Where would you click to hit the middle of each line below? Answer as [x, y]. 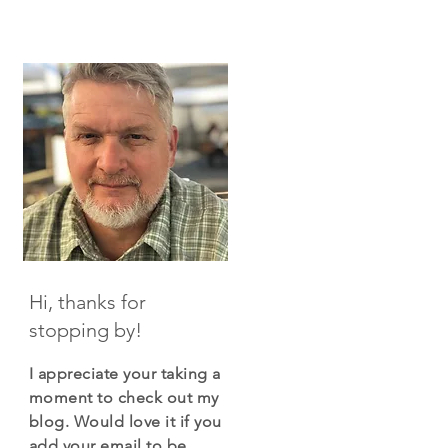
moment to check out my [124, 397]
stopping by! [85, 330]
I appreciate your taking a [125, 373]
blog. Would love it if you [125, 421]
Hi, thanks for [87, 302]
